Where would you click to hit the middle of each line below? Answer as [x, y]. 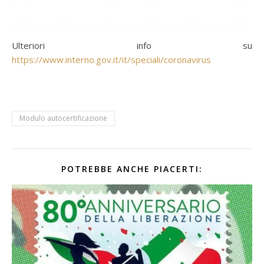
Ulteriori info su [132, 45]
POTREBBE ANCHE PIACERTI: [132, 169]
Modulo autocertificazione [63, 118]
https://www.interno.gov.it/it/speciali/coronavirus [111, 59]
